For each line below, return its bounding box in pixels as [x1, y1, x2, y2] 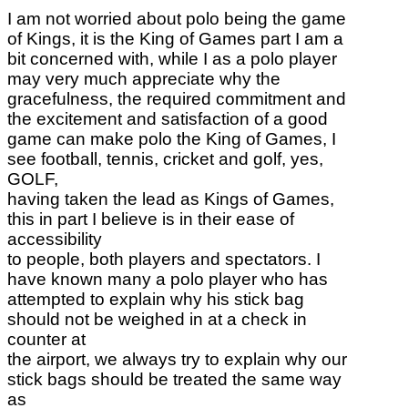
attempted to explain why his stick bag [7, 289, 304, 309]
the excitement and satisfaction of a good [7, 108, 328, 128]
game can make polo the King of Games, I [7, 128, 336, 148]
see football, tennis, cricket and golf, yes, [7, 148, 323, 168]
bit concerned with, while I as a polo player [7, 48, 337, 68]
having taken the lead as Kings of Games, [7, 189, 334, 209]
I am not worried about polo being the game [7, 8, 346, 28]
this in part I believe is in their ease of [7, 209, 294, 229]
